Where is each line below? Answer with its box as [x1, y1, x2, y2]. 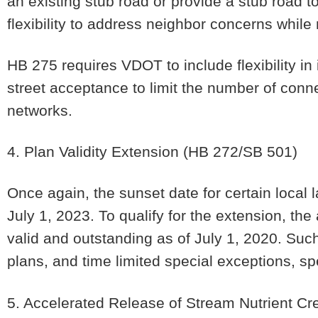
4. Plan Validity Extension [7, 143, 179, 160]
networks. [7, 102, 72, 119]
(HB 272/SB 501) [179, 143, 297, 160]
